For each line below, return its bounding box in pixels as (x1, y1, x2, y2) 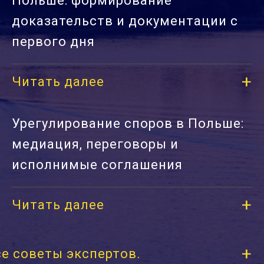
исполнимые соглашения (12, 157, 183, 172)
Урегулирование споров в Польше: (12, 115, 244, 131)
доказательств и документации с (12, 13, 238, 28)
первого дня (12, 34, 95, 49)
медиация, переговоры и (12, 136, 179, 151)
